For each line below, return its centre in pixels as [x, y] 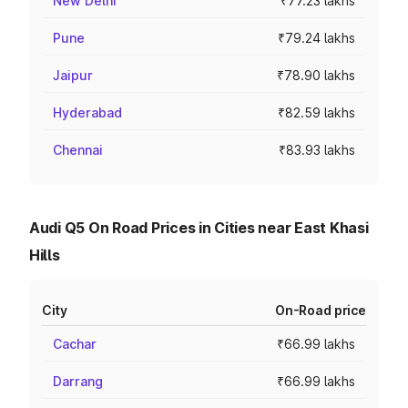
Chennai [78, 150]
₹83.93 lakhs [317, 150]
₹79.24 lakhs [316, 38]
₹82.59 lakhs [316, 112]
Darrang [78, 381]
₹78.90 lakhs [316, 75]
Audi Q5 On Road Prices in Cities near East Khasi [199, 228]
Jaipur [73, 75]
